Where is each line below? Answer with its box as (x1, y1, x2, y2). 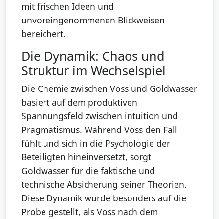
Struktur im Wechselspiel (22, 62, 166, 79)
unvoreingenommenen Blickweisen (22, 14, 165, 26)
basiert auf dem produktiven (22, 96, 137, 109)
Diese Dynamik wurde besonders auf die (22, 192, 186, 204)
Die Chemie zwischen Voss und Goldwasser (22, 83, 197, 95)
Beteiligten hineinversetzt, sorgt (22, 151, 151, 163)
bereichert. (22, 28, 66, 40)
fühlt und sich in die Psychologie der (22, 137, 170, 150)
